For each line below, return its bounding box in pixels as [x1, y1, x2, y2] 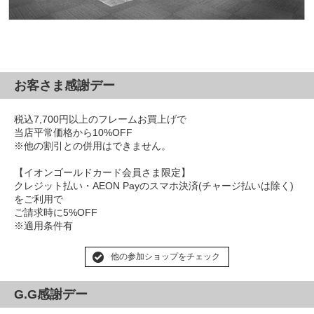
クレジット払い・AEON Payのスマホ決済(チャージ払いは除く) [14, 180, 294, 192]
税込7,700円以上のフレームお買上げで [14, 114, 186, 125]
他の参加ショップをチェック [111, 252, 220, 262]
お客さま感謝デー [14, 78, 115, 93]
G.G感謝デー [14, 287, 88, 302]
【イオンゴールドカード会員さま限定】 [14, 167, 191, 179]
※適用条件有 [14, 220, 73, 232]
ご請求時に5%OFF [14, 207, 97, 219]
